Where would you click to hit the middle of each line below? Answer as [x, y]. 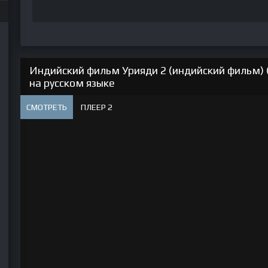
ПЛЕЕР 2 [97, 107]
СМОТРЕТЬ [47, 107]
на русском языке [72, 83]
